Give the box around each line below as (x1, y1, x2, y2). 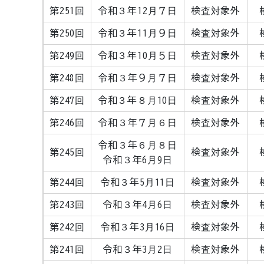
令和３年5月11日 (100, 177, 176, 187)
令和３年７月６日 (98, 118, 177, 127)
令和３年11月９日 (97, 28, 178, 38)
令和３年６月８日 (98, 140, 177, 150)
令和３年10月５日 (97, 51, 178, 60)
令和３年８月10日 (97, 95, 178, 105)
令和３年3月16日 (100, 222, 176, 232)
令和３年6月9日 (103, 155, 173, 164)
